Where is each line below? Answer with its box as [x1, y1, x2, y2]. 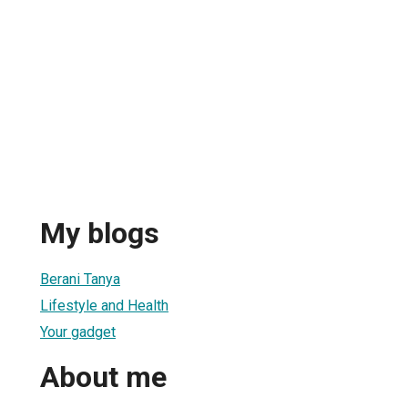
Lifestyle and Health [40, 296, 168, 314]
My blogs [40, 216, 159, 251]
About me [40, 360, 167, 395]
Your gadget [40, 322, 116, 341]
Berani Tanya [40, 270, 120, 288]
